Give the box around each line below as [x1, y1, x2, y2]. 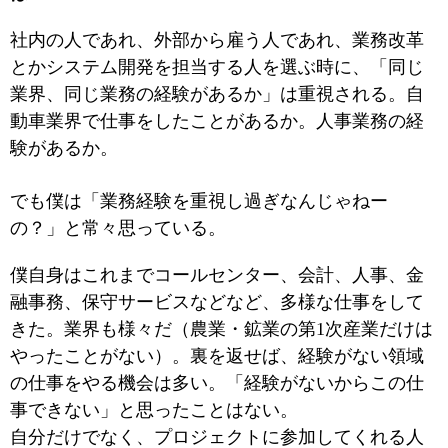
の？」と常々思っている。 [10, 218, 226, 238]
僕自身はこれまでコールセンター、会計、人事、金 [10, 265, 424, 285]
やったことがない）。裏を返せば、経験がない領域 [10, 346, 424, 366]
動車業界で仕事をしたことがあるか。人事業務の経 [10, 111, 424, 131]
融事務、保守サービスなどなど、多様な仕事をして [10, 292, 424, 312]
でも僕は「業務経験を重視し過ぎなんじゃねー [10, 191, 388, 211]
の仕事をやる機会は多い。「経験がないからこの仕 [10, 373, 424, 393]
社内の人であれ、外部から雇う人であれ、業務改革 [10, 30, 424, 50]
